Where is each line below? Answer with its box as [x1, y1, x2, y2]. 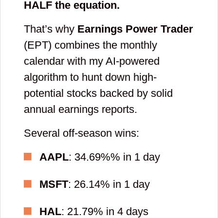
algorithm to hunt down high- [24, 71, 157, 83]
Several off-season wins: [24, 127, 139, 139]
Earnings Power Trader [77, 22, 193, 35]
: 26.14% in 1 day [68, 178, 150, 190]
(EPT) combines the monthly [24, 38, 157, 51]
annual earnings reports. [24, 103, 137, 115]
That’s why [24, 22, 77, 35]
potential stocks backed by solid [24, 87, 173, 99]
